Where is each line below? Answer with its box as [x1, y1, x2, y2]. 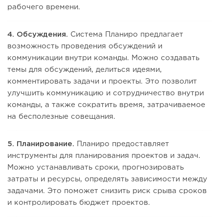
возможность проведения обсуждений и [7, 43, 162, 50]
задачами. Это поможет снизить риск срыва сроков [7, 188, 207, 195]
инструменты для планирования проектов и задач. [7, 153, 200, 159]
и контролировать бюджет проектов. [7, 199, 150, 206]
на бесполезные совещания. [7, 113, 115, 120]
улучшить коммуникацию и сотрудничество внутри [7, 90, 204, 97]
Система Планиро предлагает [68, 31, 183, 38]
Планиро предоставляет [74, 141, 169, 148]
